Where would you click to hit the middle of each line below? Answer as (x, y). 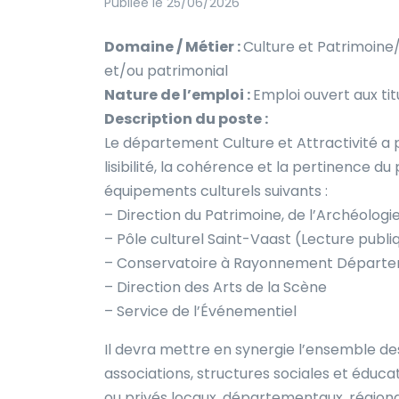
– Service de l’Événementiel (200, 311)
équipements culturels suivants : (216, 191)
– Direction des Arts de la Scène (216, 287)
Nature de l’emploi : (179, 94)
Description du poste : (186, 118)
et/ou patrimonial (166, 70)
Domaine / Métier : (174, 46)
